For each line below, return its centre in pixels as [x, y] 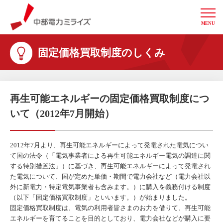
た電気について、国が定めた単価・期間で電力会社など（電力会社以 [110, 177]
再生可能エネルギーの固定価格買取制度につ [110, 99]
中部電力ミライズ [124, 37]
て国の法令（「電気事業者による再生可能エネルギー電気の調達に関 [110, 156]
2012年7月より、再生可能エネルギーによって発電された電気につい [109, 145]
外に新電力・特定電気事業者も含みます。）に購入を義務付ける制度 [110, 187]
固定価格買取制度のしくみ [102, 53]
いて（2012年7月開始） [62, 114]
